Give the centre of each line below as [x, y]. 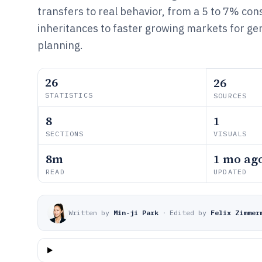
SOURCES [230, 96]
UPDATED [230, 172]
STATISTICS [69, 95]
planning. [60, 45]
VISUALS [230, 134]
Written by [89, 213]
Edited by [188, 213]
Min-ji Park [136, 213]
